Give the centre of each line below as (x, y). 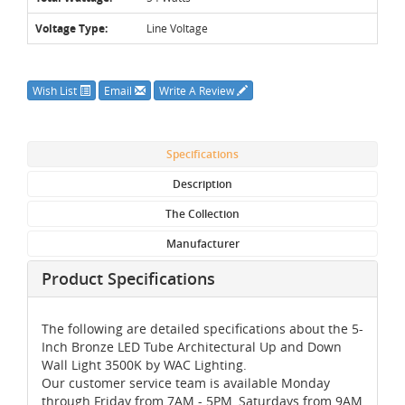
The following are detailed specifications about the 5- (202, 328)
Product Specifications (128, 278)
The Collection (202, 213)
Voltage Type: (71, 28)
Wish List (56, 90)
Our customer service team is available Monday (186, 382)
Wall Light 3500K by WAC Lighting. (144, 364)
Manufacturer (202, 243)
